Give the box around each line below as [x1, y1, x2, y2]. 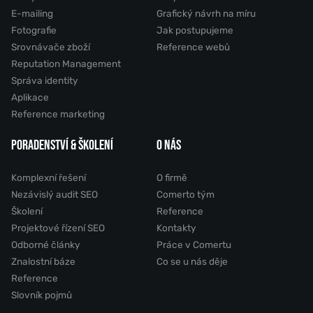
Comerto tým [156, 188, 214, 200]
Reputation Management [11, 57, 121, 69]
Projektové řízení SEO [11, 221, 105, 233]
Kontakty [156, 221, 196, 233]
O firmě [156, 171, 187, 183]
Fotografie [11, 24, 57, 36]
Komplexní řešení [11, 171, 86, 183]
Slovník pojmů [11, 289, 72, 300]
